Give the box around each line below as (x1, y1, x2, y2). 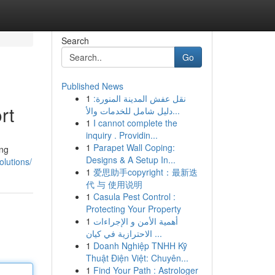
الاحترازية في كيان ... (152, 227, 162, 239)
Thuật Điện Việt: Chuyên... (85, 252, 188, 264)
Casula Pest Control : (93, 190, 176, 203)
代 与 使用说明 (85, 178, 142, 190)
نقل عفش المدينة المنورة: (93, 92, 186, 104)
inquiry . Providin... (85, 129, 158, 141)
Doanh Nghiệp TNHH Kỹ (93, 239, 187, 252)
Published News (61, 80, 123, 92)
